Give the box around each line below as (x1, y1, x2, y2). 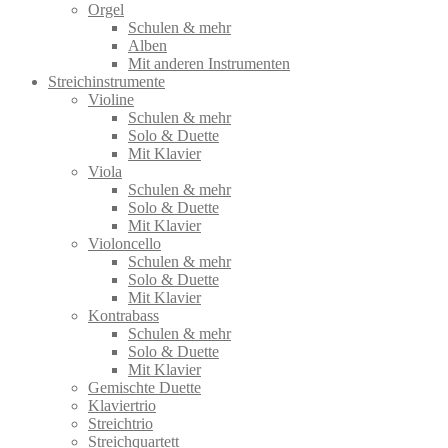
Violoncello (88, 234, 161, 252)
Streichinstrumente (48, 72, 165, 90)
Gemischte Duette (88, 378, 201, 396)
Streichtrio (88, 414, 153, 432)
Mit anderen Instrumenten (128, 54, 290, 72)
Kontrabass (88, 306, 159, 324)
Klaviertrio (88, 396, 156, 414)
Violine (88, 90, 134, 108)
